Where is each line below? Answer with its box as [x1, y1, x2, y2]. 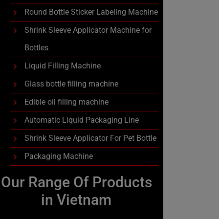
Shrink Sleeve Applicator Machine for [24, 25, 152, 35]
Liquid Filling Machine [24, 61, 101, 70]
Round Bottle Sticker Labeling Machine [24, 7, 158, 17]
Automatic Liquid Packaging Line [24, 115, 139, 125]
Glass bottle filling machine [24, 79, 118, 88]
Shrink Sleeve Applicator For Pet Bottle [24, 133, 156, 143]
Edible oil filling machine [24, 97, 109, 107]
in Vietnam [41, 191, 111, 208]
